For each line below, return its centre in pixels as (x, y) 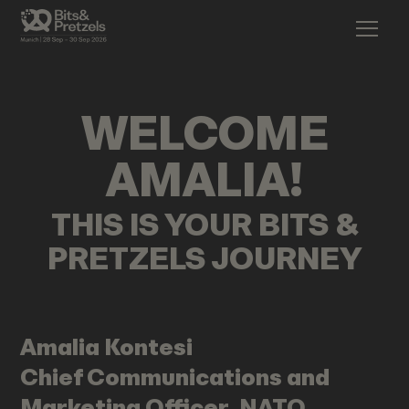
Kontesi (149, 347)
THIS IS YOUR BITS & (204, 224)
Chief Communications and (175, 378)
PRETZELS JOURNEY (204, 258)
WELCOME (204, 138)
